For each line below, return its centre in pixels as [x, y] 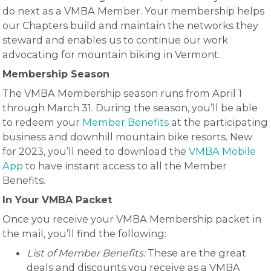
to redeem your [41, 122]
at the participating [219, 122]
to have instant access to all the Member [125, 165]
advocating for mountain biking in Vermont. [113, 54]
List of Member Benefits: [86, 253]
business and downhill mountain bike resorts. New [128, 136]
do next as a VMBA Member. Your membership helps [134, 11]
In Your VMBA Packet [57, 199]
